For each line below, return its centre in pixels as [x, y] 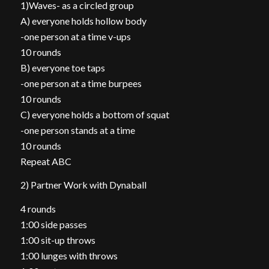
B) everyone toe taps [62, 67]
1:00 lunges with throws [69, 255]
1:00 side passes [53, 224]
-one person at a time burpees [81, 83]
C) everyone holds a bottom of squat [95, 114]
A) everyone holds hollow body [83, 20]
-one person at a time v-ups [75, 36]
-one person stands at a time [77, 130]
